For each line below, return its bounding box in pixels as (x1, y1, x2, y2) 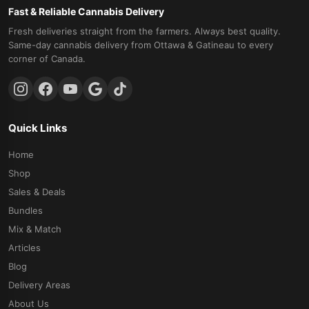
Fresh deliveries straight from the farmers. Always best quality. (8, 25, 281, 37)
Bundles (8, 204, 43, 216)
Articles (8, 241, 41, 253)
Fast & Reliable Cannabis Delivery (8, 5, 164, 17)
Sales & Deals (8, 186, 66, 197)
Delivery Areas (8, 279, 70, 290)
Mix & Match (8, 223, 61, 235)
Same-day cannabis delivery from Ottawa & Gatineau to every (8, 39, 273, 50)
